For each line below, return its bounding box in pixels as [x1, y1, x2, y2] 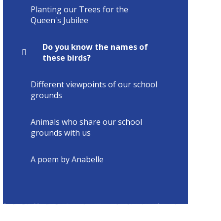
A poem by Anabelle [30, 153, 104, 165]
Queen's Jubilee [30, 14, 88, 26]
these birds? [42, 52, 91, 63]
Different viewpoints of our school [30, 78, 157, 90]
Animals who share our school [30, 116, 142, 127]
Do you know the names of [42, 41, 148, 52]
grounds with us [30, 127, 91, 138]
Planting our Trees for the [30, 3, 128, 15]
